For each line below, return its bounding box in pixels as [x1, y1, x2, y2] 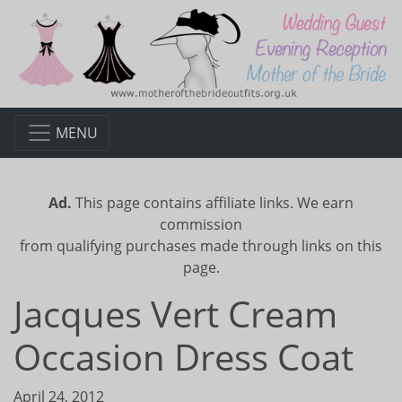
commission [160, 214, 242, 234]
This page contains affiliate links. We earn [72, 192, 354, 213]
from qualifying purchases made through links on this [20, 235, 382, 256]
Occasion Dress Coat [13, 331, 354, 381]
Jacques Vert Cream [13, 288, 337, 338]
